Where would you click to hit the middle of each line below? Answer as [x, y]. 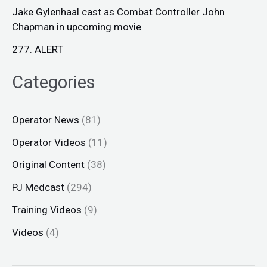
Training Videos [47, 209]
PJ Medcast [38, 187]
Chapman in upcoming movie [77, 27]
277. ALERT [38, 49]
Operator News [46, 119]
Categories [54, 82]
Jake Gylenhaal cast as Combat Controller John [118, 12]
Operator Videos [49, 142]
